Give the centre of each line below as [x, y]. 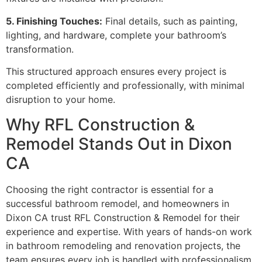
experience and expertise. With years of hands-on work [129, 231]
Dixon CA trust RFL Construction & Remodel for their [123, 217]
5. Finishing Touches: [54, 21]
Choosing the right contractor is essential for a [110, 189]
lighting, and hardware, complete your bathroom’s [116, 35]
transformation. [40, 49]
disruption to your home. [61, 100]
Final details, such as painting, [170, 21]
